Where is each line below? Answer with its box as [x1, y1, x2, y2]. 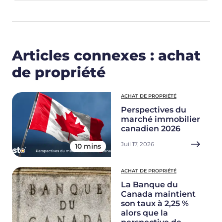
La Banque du [121, 180, 178, 190]
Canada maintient [121, 189, 196, 199]
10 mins [75, 142, 101, 151]
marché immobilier [121, 114, 200, 124]
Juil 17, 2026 [121, 141, 154, 148]
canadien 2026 [121, 124, 180, 134]
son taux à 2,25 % [121, 199, 189, 209]
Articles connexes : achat [12, 47, 201, 64]
